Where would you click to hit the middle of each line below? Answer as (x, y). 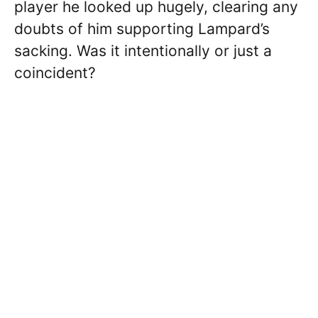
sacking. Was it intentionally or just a (143, 50)
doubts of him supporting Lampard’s (142, 28)
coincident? (55, 72)
